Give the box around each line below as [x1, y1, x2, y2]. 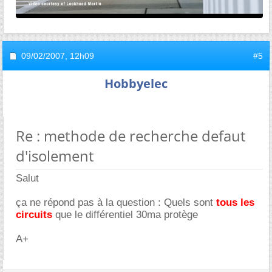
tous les [216, 196, 254, 208]
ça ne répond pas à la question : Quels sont [16, 196, 216, 208]
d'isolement [16, 145, 94, 166]
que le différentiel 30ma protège [52, 208, 198, 220]
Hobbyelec [104, 75, 168, 92]
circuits [16, 208, 52, 220]
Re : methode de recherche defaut [16, 125, 246, 146]
